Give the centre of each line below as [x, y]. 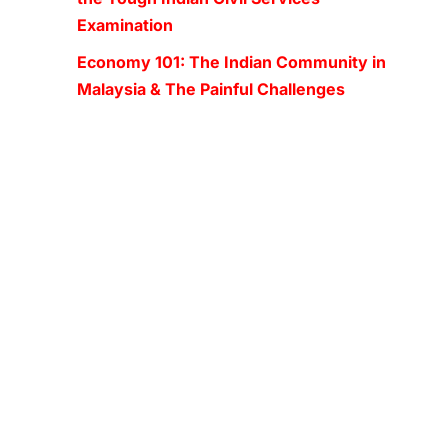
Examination [125, 25]
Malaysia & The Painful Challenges [211, 89]
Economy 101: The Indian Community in [231, 62]
